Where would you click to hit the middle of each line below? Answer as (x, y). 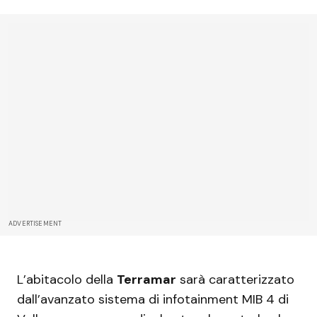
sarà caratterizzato (235, 279)
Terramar (146, 279)
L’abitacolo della (67, 279)
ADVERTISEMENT (35, 223)
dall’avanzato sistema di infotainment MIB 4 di (153, 299)
